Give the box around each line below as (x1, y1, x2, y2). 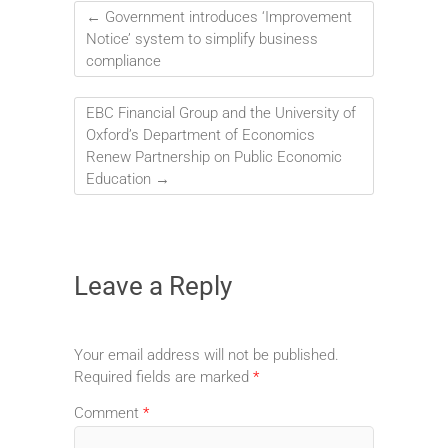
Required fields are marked (74, 368, 253, 387)
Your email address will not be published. (74, 346, 339, 365)
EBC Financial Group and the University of (86, 103, 356, 122)
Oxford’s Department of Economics (86, 125, 315, 144)
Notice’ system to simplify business (86, 29, 318, 48)
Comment (74, 403, 143, 422)
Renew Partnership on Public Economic (86, 147, 342, 166)
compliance (86, 51, 161, 70)
